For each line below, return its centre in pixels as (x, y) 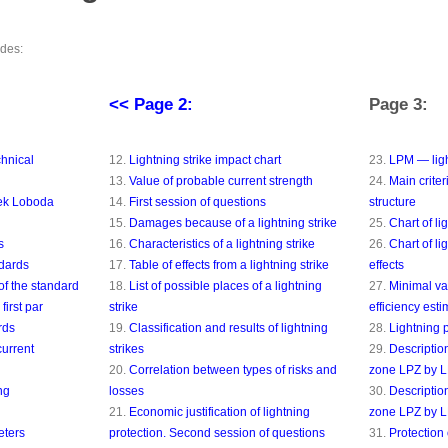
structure (392, 202)
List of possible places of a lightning (225, 286)
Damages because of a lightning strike (232, 223)
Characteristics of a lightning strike (221, 244)
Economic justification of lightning (219, 412)
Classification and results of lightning (228, 328)
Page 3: (398, 104)
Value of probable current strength (220, 181)
